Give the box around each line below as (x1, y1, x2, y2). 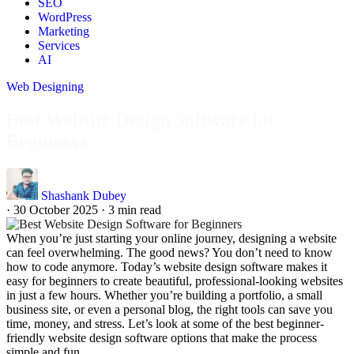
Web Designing (6, 80, 84, 93)
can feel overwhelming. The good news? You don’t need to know (6, 245, 333, 259)
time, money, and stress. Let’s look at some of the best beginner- (6, 316, 324, 330)
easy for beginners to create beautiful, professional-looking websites (6, 273, 343, 288)
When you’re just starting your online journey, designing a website (6, 231, 337, 245)
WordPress (38, 10, 92, 24)
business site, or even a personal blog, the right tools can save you (6, 302, 333, 316)
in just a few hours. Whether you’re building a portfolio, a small (6, 288, 322, 302)
